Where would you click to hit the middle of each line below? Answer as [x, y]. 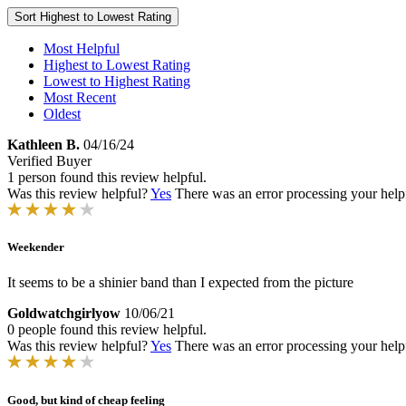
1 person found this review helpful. [107, 177]
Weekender [36, 247]
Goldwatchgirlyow [64, 314]
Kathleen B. [43, 145]
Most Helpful [82, 48]
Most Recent [80, 97]
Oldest [62, 114]
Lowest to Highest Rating [117, 81]
